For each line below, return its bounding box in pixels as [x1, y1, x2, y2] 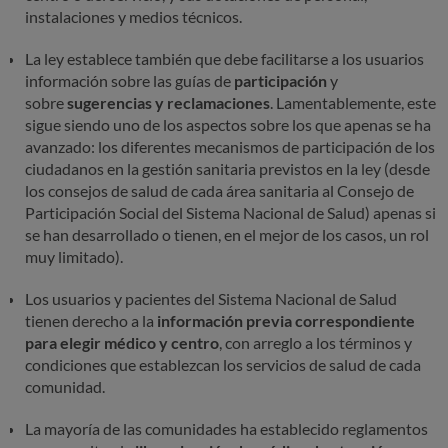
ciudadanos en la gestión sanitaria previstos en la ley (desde [25, 159, 430, 179]
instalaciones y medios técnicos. [25, 7, 242, 27]
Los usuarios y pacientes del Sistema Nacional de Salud [25, 289, 397, 309]
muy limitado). [25, 247, 123, 267]
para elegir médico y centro [25, 333, 219, 353]
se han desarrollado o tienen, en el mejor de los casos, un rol [25, 225, 429, 245]
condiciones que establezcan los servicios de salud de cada [25, 355, 421, 375]
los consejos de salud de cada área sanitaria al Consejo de [25, 181, 414, 201]
